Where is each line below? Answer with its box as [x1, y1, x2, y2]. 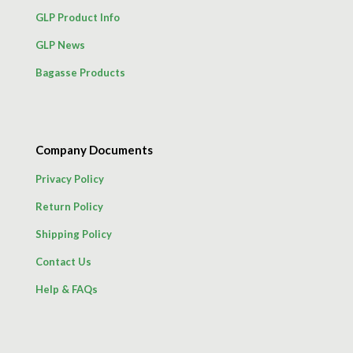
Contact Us [35, 255, 91, 268]
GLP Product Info [35, 10, 120, 24]
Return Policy [35, 199, 103, 213]
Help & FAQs [35, 282, 98, 295]
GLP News [35, 38, 85, 51]
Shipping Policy [35, 227, 112, 240]
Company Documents [35, 142, 153, 157]
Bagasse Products [35, 65, 125, 79]
